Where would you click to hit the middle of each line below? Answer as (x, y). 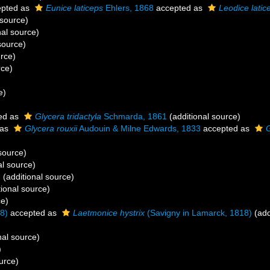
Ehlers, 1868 (128, 8)
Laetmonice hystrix (109, 213)
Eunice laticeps (74, 8)
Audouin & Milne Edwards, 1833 (139, 128)
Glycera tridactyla (68, 116)
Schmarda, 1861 (134, 116)
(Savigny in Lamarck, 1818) (198, 213)
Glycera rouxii (51, 128)
